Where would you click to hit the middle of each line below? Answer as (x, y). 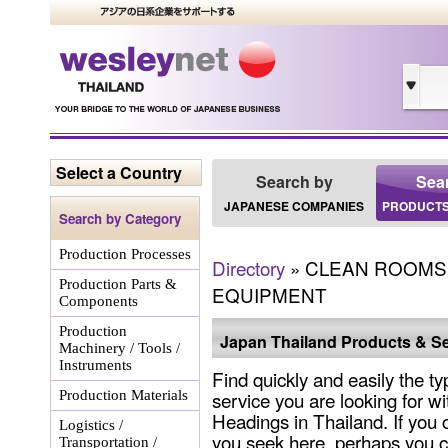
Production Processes (125, 254)
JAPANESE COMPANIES (294, 206)
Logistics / (91, 425)
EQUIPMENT (269, 294)
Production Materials (123, 395)
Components (98, 301)
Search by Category (120, 218)
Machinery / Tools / (119, 348)
